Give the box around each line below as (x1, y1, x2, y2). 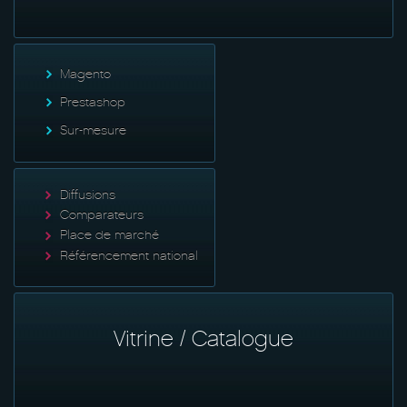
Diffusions (60, 186, 115, 203)
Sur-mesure (60, 122, 126, 138)
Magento (60, 65, 111, 82)
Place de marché (60, 227, 159, 243)
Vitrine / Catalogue (114, 325, 293, 352)
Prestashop (60, 94, 125, 110)
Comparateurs (60, 206, 144, 223)
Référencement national (60, 247, 198, 263)
